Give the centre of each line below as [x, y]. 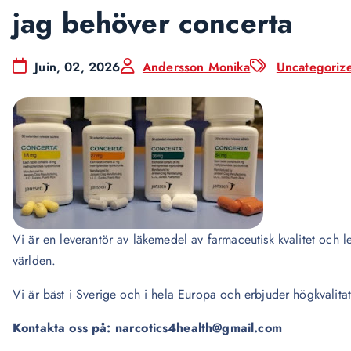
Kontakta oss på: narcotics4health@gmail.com [147, 328]
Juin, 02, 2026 [76, 67]
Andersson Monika [196, 67]
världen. [34, 261]
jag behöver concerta [153, 23]
